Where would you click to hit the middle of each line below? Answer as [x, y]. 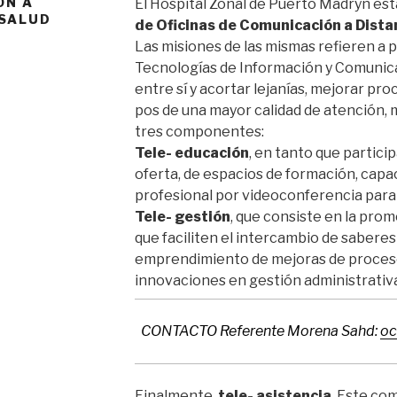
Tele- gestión [182, 217]
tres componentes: [199, 132]
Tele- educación [191, 153]
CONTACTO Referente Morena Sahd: [261, 331]
